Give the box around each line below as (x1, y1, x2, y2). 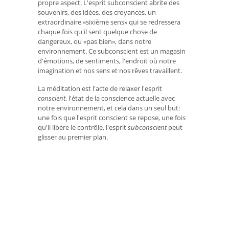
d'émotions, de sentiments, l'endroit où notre (38, 56, 176, 65)
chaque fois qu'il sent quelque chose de (38, 27, 157, 36)
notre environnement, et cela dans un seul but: (38, 103, 180, 112)
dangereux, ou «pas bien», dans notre (38, 36, 151, 46)
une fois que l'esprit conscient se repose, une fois (38, 112, 186, 122)
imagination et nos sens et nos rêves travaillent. (38, 65, 182, 75)
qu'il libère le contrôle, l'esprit (38, 122, 128, 132)
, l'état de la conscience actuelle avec (65, 93, 175, 103)
